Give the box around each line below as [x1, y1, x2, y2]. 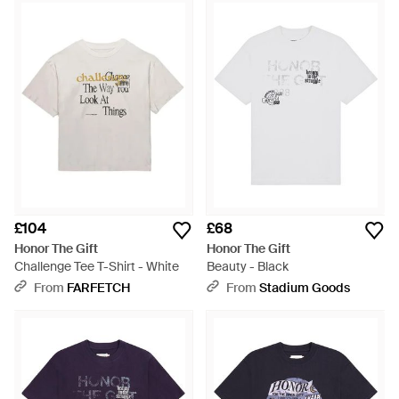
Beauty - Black [207, 258, 289, 274]
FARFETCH [67, 280, 130, 296]
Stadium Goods [259, 280, 350, 296]
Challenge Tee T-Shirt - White [14, 258, 179, 274]
